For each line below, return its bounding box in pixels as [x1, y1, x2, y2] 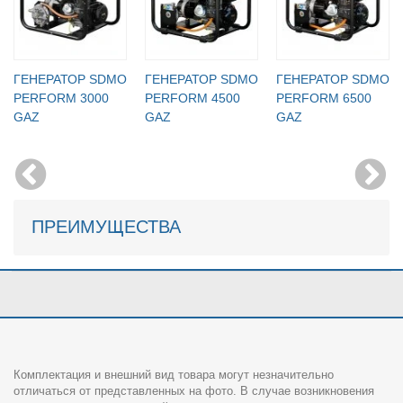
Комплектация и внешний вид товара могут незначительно [13, 367, 334, 381]
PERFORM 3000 [13, 90, 109, 105]
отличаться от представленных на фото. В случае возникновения [13, 383, 374, 398]
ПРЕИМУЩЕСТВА [31, 216, 181, 237]
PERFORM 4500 [145, 90, 240, 105]
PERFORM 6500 [276, 90, 372, 105]
